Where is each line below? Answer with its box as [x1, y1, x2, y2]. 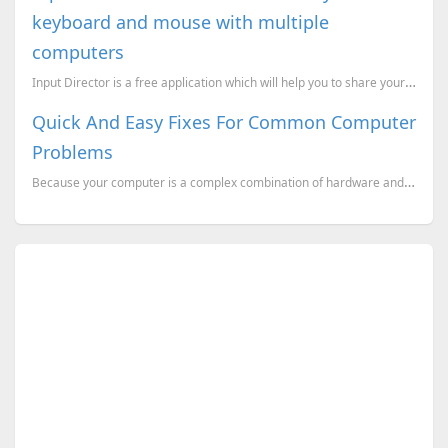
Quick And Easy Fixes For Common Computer [31, 110, 416, 135]
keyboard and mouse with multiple [31, 10, 329, 35]
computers [31, 40, 124, 65]
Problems [31, 140, 113, 165]
